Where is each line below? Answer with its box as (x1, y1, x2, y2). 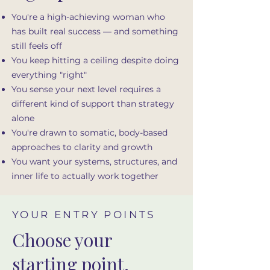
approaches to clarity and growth (11, 141, 152, 152)
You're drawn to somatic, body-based (11, 127, 168, 138)
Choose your (12, 227, 112, 252)
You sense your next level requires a (11, 83, 161, 95)
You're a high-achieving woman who (11, 11, 165, 22)
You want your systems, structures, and (11, 155, 177, 167)
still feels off (11, 40, 62, 51)
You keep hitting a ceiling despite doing (11, 54, 179, 66)
